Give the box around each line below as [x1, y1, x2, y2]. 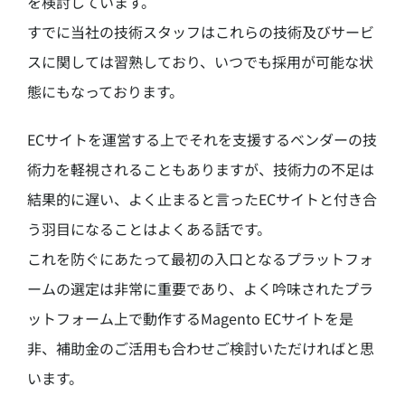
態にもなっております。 [27, 80, 184, 103]
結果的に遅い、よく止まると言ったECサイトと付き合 [27, 188, 377, 211]
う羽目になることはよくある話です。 [27, 218, 271, 240]
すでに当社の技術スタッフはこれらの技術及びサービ [27, 21, 374, 43]
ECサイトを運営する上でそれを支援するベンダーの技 [27, 128, 377, 151]
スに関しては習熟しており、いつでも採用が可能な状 [27, 51, 373, 73]
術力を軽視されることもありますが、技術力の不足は [27, 158, 374, 181]
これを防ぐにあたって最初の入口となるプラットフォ [27, 248, 373, 270]
